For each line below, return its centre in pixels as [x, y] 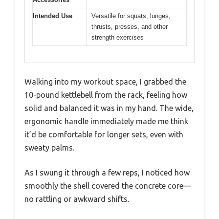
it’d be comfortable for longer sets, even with [104, 135]
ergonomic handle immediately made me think [106, 121]
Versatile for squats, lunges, [131, 16]
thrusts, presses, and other [130, 26]
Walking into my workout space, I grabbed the [105, 82]
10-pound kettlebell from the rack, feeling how [106, 95]
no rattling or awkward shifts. [77, 199]
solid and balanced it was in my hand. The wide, [109, 108]
